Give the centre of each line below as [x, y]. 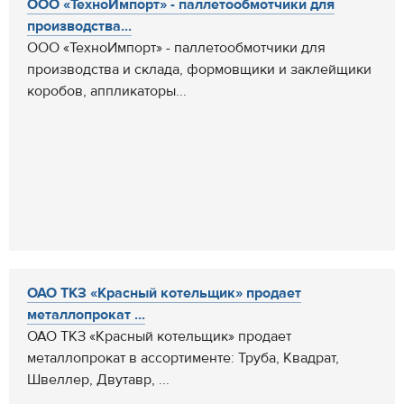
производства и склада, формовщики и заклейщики [199, 69]
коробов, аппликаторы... [107, 91]
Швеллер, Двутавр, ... [98, 380]
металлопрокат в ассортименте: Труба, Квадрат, [183, 358]
